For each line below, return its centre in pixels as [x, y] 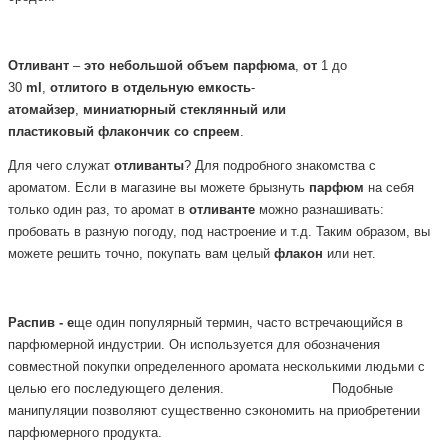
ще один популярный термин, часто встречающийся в [238, 323]
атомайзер [41, 109]
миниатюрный [129, 109]
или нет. [349, 254]
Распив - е [41, 323]
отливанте [222, 210]
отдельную [158, 87]
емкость [224, 87]
